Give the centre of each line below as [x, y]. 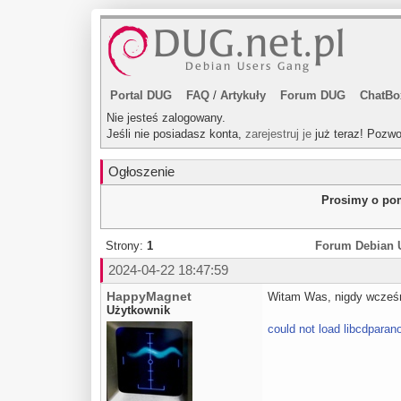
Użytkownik [138, 310]
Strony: [126, 246]
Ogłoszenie [141, 171]
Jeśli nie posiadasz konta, [176, 134]
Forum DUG [313, 95]
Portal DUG [141, 95]
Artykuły [243, 95]
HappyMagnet [149, 296]
